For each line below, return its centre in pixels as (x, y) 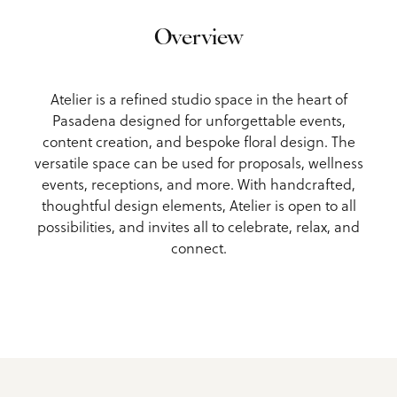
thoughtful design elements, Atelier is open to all (198, 205)
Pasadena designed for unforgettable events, (198, 120)
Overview (198, 38)
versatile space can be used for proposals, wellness (198, 163)
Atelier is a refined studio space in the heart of (198, 99)
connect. (198, 248)
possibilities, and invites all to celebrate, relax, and (198, 226)
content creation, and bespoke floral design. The (198, 141)
